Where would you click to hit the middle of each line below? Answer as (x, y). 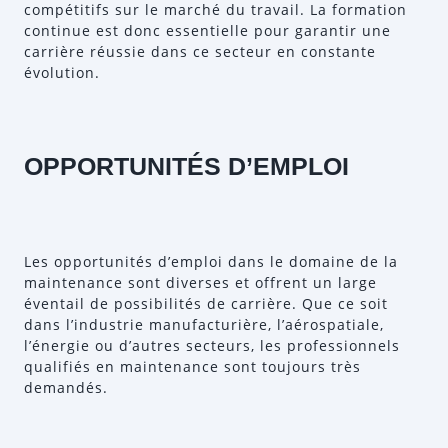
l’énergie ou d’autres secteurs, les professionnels (212, 345)
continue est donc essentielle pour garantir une (207, 30)
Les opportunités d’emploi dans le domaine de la (211, 261)
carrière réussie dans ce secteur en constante (200, 51)
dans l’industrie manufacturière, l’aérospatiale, (204, 324)
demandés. (66, 387)
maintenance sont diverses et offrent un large (200, 282)
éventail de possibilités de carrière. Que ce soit (206, 303)
